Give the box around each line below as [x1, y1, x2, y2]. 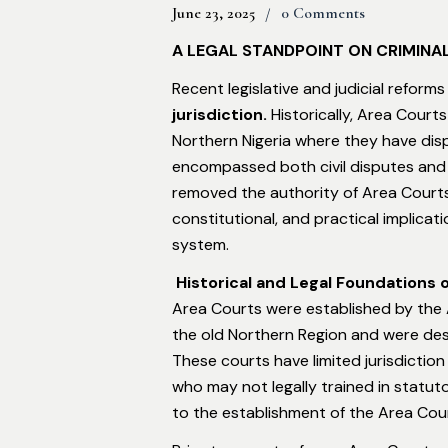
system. [172, 233, 229, 255]
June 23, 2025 [172, 2, 255, 23]
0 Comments [281, 3, 365, 24]
